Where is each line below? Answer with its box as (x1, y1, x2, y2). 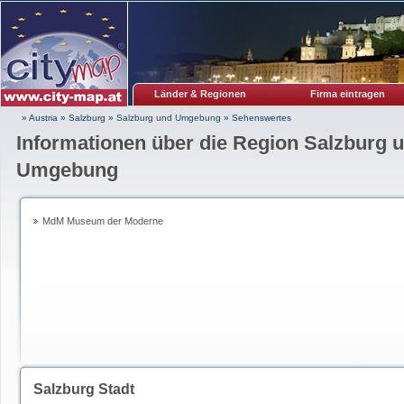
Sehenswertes (232, 113, 291, 123)
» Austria (22, 113, 58, 123)
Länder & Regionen (153, 88, 246, 99)
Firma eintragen (310, 88, 385, 99)
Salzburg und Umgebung (116, 113, 221, 123)
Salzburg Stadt (33, 381, 134, 397)
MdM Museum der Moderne (42, 216, 163, 226)
